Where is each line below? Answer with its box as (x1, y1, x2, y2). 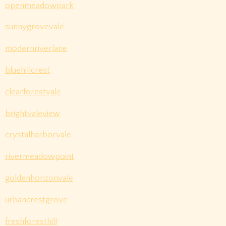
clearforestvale (5, 87, 61, 96)
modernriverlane (5, 44, 67, 53)
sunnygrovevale (5, 22, 64, 32)
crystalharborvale (5, 130, 71, 140)
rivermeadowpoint (5, 152, 74, 161)
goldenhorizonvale (5, 173, 73, 183)
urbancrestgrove (5, 195, 68, 204)
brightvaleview (5, 108, 60, 118)
